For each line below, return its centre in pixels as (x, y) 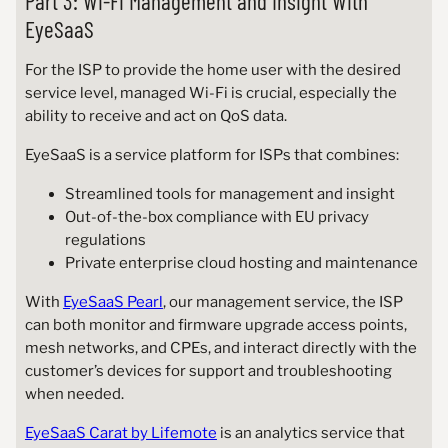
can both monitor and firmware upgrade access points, (215, 325)
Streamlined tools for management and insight (231, 194)
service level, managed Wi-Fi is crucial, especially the (210, 93)
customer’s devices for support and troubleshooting (208, 371)
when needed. (75, 394)
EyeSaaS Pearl (112, 302)
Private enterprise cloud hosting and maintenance (241, 263)
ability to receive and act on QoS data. (155, 116)
